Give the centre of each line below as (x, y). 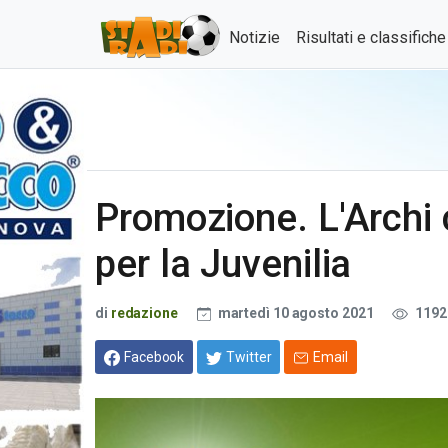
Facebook (154, 356)
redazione (144, 313)
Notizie (254, 37)
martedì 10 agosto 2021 (295, 313)
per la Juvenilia (223, 263)
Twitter (249, 356)
